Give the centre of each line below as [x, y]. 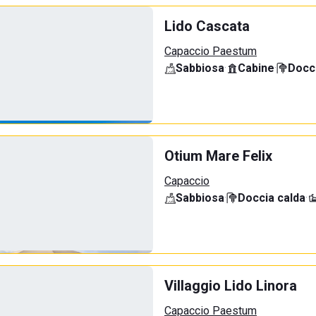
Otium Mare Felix [218, 156]
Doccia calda [272, 198]
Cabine [256, 68]
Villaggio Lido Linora [231, 286]
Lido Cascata [207, 26]
